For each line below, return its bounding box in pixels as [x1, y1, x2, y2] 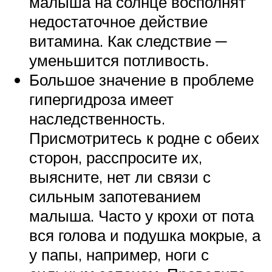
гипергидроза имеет [29, 89, 174, 109]
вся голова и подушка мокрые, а [29, 225, 260, 245]
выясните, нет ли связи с [29, 166, 211, 186]
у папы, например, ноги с [29, 244, 209, 264]
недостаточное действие [29, 11, 208, 31]
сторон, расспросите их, [29, 147, 202, 167]
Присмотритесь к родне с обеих [29, 127, 259, 148]
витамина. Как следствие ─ [29, 30, 226, 50]
